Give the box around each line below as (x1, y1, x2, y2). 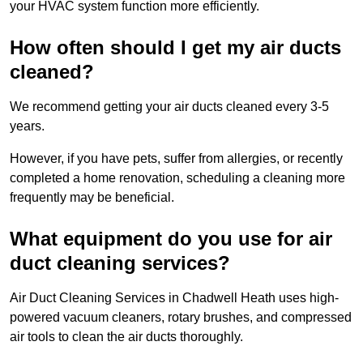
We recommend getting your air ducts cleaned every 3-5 (10, 99, 329, 113)
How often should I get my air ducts (10, 36, 341, 58)
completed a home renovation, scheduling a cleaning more (10, 170, 345, 185)
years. (10, 118, 45, 133)
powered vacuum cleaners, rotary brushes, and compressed (10, 310, 352, 324)
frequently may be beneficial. (10, 190, 174, 204)
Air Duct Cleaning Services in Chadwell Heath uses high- (10, 290, 339, 305)
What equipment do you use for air (10, 227, 332, 250)
